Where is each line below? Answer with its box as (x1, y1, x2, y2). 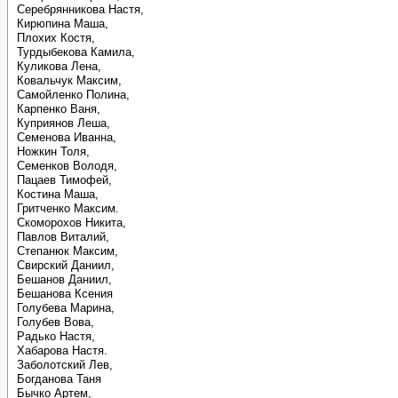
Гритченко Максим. (17, 202, 119, 215)
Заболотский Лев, (17, 358, 113, 371)
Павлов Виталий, (17, 230, 109, 243)
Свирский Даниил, (17, 259, 115, 272)
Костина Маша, (17, 187, 99, 201)
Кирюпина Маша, (17, 17, 108, 30)
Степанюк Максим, (17, 244, 118, 258)
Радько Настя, (17, 330, 95, 343)
